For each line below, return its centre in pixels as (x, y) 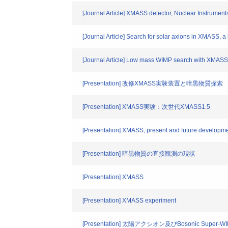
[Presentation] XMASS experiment (129, 201)
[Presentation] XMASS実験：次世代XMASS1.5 (146, 107)
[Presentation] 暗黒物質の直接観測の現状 (139, 154)
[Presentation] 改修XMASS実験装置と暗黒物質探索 (153, 83)
